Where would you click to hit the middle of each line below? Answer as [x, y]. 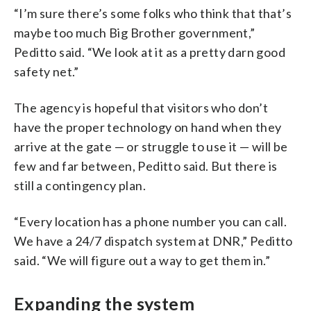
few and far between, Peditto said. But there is [146, 166]
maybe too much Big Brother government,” [135, 32]
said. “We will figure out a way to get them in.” [142, 260]
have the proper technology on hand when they [148, 127]
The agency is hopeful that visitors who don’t [141, 107]
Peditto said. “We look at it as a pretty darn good [150, 52]
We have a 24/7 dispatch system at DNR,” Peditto [153, 241]
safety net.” [47, 71]
